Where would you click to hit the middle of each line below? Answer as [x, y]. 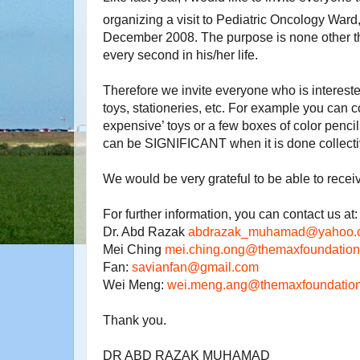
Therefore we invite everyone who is [206, 90]
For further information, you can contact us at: [230, 214]
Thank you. [135, 320]
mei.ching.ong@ [211, 249]
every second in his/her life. [180, 55]
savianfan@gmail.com [195, 267]
